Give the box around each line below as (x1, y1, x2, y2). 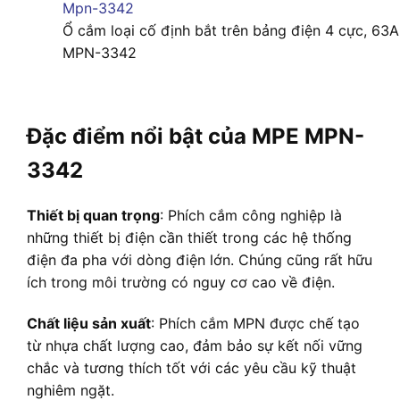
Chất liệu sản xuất (27, 314, 151, 333)
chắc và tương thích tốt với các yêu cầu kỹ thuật (27, 359, 356, 378)
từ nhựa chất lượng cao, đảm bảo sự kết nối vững (27, 337, 362, 355)
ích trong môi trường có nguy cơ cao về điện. (27, 273, 335, 292)
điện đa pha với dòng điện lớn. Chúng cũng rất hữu (27, 251, 372, 270)
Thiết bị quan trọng (27, 206, 160, 225)
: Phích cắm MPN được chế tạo (151, 314, 360, 333)
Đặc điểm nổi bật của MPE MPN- (27, 122, 364, 149)
